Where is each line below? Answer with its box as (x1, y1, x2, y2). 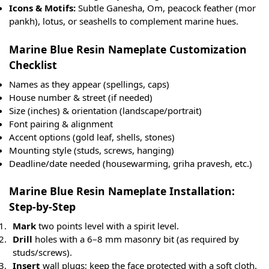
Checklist (9, 57, 57, 72)
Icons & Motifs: (9, 2, 76, 14)
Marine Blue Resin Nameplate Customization (9, 41, 247, 56)
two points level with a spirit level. (36, 220, 179, 232)
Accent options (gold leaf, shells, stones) (9, 130, 175, 143)
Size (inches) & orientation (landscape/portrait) (9, 104, 202, 116)
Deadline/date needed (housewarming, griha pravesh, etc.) (9, 157, 252, 169)
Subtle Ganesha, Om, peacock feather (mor (76, 2, 256, 14)
